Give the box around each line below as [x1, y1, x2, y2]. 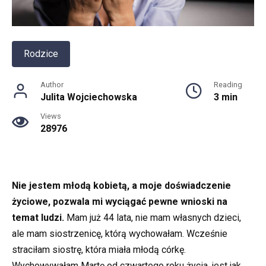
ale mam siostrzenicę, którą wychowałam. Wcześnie [12, 227, 227, 239]
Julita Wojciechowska [40, 91, 137, 103]
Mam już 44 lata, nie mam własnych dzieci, [64, 211, 241, 223]
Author [40, 80, 64, 89]
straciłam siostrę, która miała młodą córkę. [12, 243, 186, 255]
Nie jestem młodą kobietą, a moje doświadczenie [12, 179, 231, 191]
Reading [214, 80, 242, 89]
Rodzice [24, 47, 58, 59]
